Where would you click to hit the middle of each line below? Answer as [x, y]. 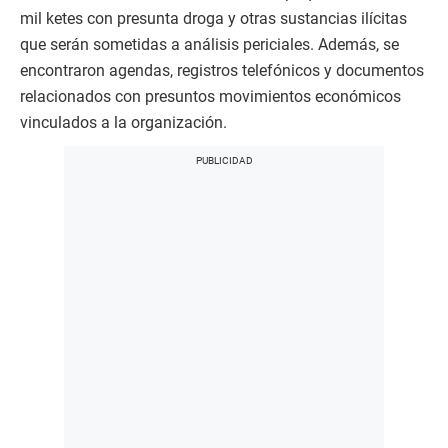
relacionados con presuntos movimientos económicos [210, 97]
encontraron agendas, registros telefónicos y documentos [222, 71]
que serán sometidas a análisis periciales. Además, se [209, 45]
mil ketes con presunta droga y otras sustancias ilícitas [213, 19]
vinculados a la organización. [123, 123]
